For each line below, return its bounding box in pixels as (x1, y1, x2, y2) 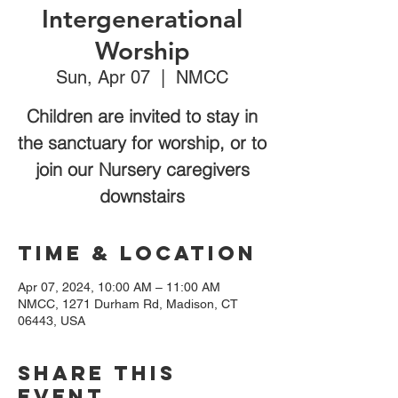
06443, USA (18, 313, 85, 328)
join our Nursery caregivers (35, 157, 250, 180)
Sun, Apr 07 (56, 66, 150, 88)
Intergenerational (42, 3, 243, 34)
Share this (18, 360, 176, 386)
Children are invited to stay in (27, 104, 258, 127)
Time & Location (18, 240, 257, 266)
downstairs (99, 184, 185, 207)
